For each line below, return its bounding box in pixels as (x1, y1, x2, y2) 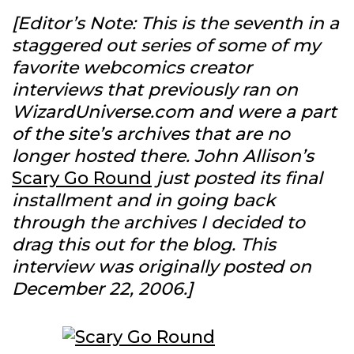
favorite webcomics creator (12, 57, 252, 79)
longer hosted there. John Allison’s (12, 145, 314, 168)
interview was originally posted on (12, 256, 311, 278)
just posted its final (156, 168, 322, 190)
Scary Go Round (12, 168, 152, 190)
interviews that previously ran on (12, 79, 298, 101)
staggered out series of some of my (12, 35, 320, 57)
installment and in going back (12, 190, 276, 212)
